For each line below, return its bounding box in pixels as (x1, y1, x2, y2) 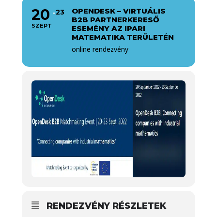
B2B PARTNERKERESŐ (71, 15, 159, 24)
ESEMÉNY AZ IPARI (71, 24, 145, 33)
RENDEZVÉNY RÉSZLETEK (46, 201, 166, 211)
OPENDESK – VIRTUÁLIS (71, 6, 166, 15)
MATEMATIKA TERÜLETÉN (71, 32, 174, 42)
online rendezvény (71, 45, 128, 54)
